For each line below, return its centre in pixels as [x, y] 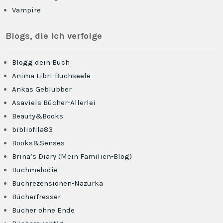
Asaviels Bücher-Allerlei [54, 103]
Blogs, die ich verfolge [54, 36]
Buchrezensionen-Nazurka [58, 183]
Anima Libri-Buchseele [52, 76]
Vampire [27, 10]
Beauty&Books [38, 116]
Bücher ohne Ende [44, 210]
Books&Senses [39, 143]
